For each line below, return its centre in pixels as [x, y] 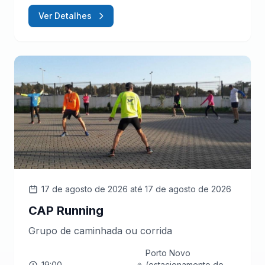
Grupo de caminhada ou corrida [100, 230]
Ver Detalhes [65, 15]
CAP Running [66, 210]
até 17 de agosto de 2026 [181, 189]
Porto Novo [168, 253]
